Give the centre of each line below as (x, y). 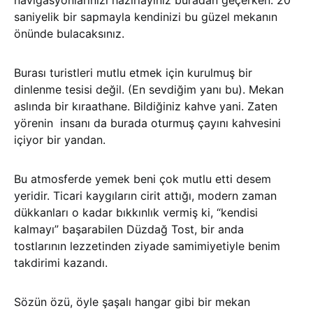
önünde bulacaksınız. (69, 34)
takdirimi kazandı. (61, 263)
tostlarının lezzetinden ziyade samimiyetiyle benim (147, 246)
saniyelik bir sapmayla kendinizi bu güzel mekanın (146, 17)
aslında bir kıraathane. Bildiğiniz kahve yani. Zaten (146, 107)
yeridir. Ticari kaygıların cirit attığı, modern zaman (145, 196)
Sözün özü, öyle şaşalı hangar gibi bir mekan (132, 302)
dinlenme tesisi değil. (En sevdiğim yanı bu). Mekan (149, 90)
